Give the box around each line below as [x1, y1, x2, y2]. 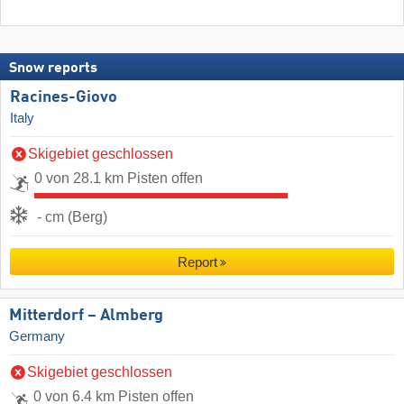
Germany [9, 328, 65, 344]
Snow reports [9, 60, 97, 76]
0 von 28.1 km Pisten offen [34, 170, 203, 186]
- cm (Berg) [37, 208, 107, 225]
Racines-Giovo [10, 88, 117, 106]
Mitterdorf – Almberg [9, 307, 163, 324]
